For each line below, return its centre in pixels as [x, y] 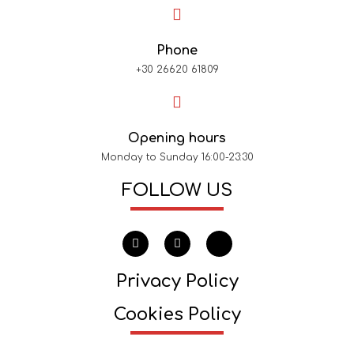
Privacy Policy [177, 281]
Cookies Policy [177, 314]
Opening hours [177, 138]
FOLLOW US [177, 190]
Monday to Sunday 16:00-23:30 [177, 157]
